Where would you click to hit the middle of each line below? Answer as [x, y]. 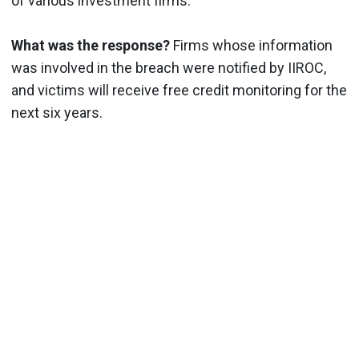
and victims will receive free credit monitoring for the [179, 90]
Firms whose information [251, 45]
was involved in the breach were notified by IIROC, [169, 68]
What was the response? [91, 45]
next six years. [57, 113]
